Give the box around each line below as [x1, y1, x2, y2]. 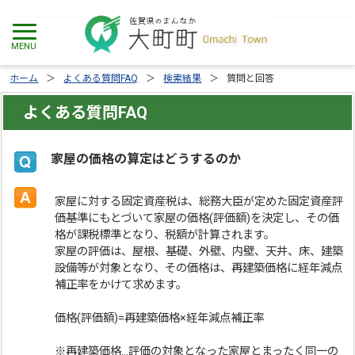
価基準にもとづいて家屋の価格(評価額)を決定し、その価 [55, 212, 340, 225]
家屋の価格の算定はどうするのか [51, 151, 242, 166]
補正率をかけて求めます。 [55, 278, 188, 292]
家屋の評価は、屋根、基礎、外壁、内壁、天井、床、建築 [55, 245, 344, 258]
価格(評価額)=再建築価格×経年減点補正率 [55, 311, 265, 325]
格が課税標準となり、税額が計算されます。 [55, 228, 276, 242]
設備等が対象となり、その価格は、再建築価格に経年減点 [55, 261, 343, 275]
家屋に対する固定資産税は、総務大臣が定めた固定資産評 [55, 195, 344, 208]
